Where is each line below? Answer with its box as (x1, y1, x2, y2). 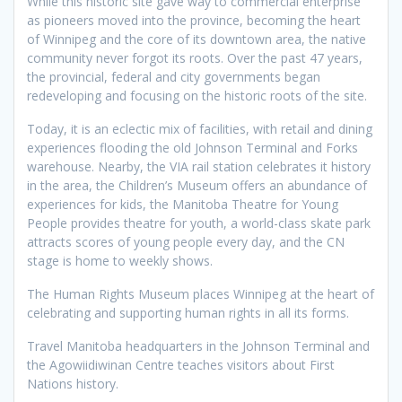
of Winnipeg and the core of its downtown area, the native (27, 30, 366, 48)
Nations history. (27, 374, 118, 392)
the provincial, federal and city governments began (27, 67, 320, 85)
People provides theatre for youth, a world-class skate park (27, 214, 371, 232)
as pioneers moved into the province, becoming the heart (27, 11, 361, 29)
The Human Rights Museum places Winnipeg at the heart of (27, 284, 374, 302)
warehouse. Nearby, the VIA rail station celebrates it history (27, 157, 371, 175)
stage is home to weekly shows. (27, 251, 213, 269)
